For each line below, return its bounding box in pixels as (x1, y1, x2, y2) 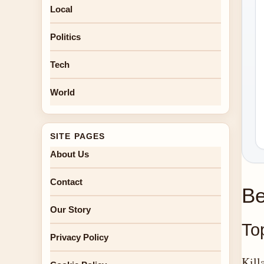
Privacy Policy (50, 232, 108, 242)
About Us (50, 149, 89, 159)
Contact (50, 177, 82, 187)
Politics (50, 32, 81, 42)
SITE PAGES (50, 131, 105, 141)
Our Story (50, 204, 91, 214)
